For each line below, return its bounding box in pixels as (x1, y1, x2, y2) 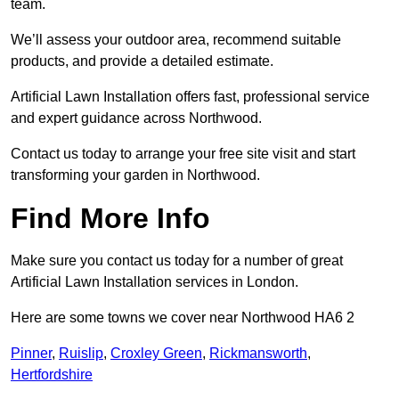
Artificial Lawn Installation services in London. (11, 274, 298, 290)
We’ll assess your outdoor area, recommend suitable (11, 32, 341, 48)
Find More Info (11, 202, 210, 235)
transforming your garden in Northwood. (11, 167, 260, 183)
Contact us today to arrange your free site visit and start (11, 146, 355, 162)
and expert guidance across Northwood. (11, 110, 262, 126)
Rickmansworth (209, 346, 307, 362)
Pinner (11, 346, 52, 362)
